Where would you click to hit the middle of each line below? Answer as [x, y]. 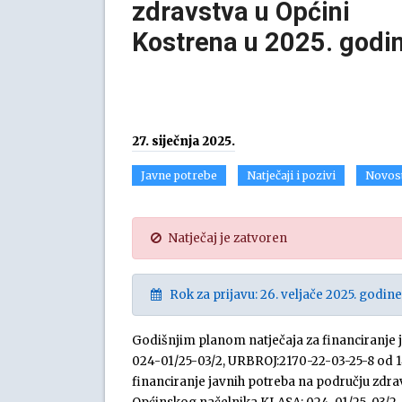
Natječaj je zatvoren [224, 238]
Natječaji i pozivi [291, 175]
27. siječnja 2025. [184, 141]
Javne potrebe [179, 175]
